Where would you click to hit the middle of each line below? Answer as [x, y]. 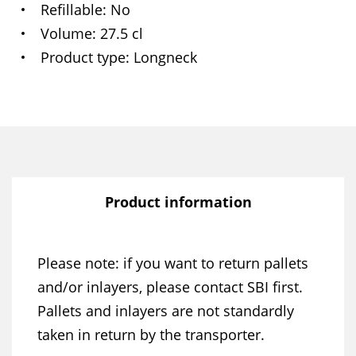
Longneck [165, 57]
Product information [178, 202]
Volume [66, 33]
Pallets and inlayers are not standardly [166, 311]
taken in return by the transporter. [151, 335]
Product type [83, 57]
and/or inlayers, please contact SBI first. [170, 287]
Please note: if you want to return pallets [173, 263]
